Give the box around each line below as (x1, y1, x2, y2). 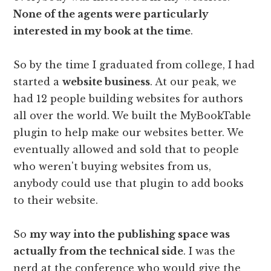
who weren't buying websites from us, (13, 160, 212, 172)
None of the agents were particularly (13, 7, 209, 20)
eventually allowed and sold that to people (13, 143, 240, 155)
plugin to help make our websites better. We (13, 126, 244, 139)
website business (62, 75, 151, 88)
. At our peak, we (150, 75, 237, 88)
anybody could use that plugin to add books (13, 177, 244, 189)
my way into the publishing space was (30, 227, 230, 240)
